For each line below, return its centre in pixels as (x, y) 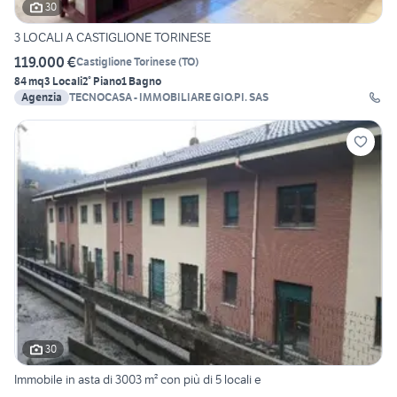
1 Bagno (141, 81)
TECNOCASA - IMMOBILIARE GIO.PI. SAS (169, 97)
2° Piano (102, 81)
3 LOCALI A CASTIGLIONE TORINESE (113, 37)
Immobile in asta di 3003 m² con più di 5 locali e (138, 379)
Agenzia (42, 97)
